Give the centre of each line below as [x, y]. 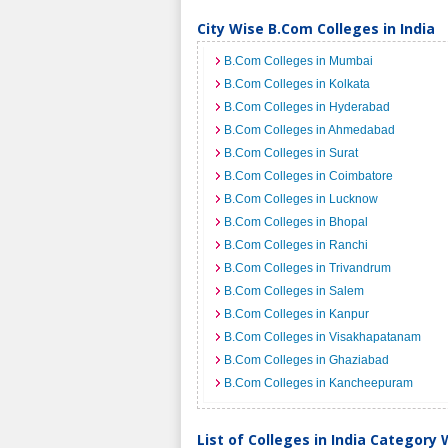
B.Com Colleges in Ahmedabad [309, 130]
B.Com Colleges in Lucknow [301, 199]
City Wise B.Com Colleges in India [316, 28]
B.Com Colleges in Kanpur [296, 314]
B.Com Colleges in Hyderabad [307, 107]
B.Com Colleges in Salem [294, 291]
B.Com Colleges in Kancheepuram [318, 383]
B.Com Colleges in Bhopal [296, 222]
